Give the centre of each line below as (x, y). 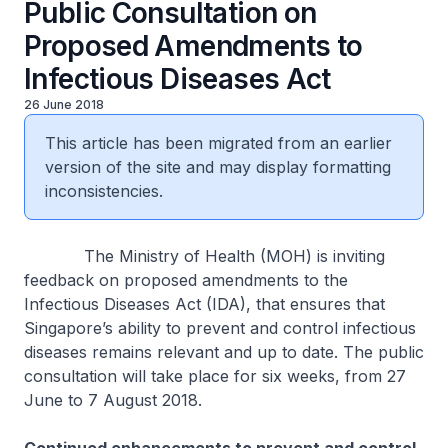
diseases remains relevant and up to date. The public (224, 352)
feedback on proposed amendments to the (186, 280)
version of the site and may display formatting (218, 167)
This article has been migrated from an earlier (218, 143)
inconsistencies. (104, 191)
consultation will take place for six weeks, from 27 (215, 376)
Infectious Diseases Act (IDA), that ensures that (204, 304)
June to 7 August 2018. (115, 400)
